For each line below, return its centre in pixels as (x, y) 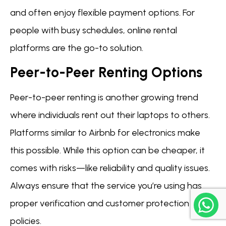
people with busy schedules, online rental (94, 30)
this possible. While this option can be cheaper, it (107, 151)
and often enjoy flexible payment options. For (102, 12)
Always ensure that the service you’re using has (106, 186)
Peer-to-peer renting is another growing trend (104, 98)
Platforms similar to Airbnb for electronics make (105, 133)
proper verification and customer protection (100, 204)
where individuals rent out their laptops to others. (110, 115)
